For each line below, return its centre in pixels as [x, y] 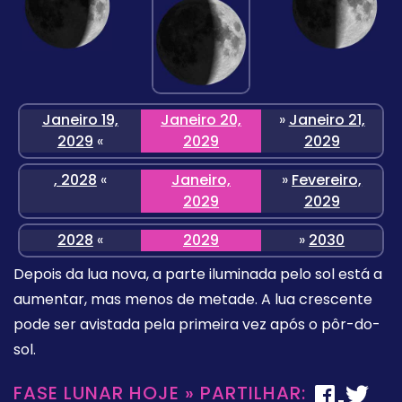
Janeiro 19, [80, 120]
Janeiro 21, [327, 120]
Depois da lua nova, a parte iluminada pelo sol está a [198, 275]
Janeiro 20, [201, 120]
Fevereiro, [327, 180]
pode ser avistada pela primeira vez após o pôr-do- [197, 325]
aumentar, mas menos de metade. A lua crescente [193, 300]
